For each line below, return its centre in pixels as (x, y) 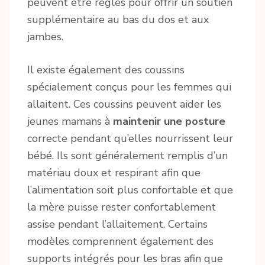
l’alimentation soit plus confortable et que (130, 190)
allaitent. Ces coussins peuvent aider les (124, 104)
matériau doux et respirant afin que (114, 173)
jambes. (45, 37)
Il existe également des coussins (106, 70)
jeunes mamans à (70, 122)
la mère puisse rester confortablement (122, 207)
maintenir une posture (169, 122)
